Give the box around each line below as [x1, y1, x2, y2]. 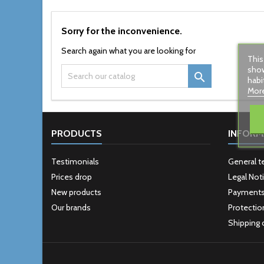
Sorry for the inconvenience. [61, 25, 182, 37]
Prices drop [51, 171, 92, 182]
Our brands [51, 202, 91, 213]
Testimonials [51, 156, 99, 167]
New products [51, 187, 101, 197]
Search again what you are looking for [61, 45, 196, 56]
